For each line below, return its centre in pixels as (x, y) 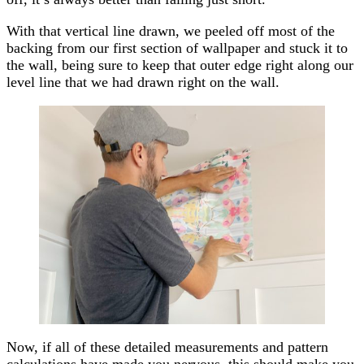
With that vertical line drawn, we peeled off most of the (171, 30)
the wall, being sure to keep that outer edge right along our (180, 65)
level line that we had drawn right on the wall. (143, 82)
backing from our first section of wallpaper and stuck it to (177, 48)
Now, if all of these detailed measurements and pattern (167, 347)
